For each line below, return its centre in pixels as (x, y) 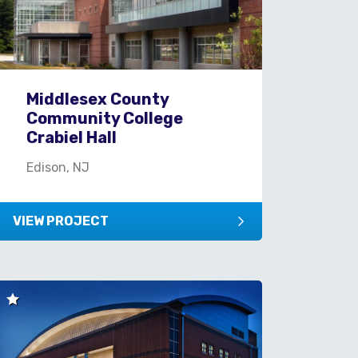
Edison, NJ (58, 167)
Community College (105, 118)
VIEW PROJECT (61, 221)
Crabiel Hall (72, 137)
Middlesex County (98, 99)
